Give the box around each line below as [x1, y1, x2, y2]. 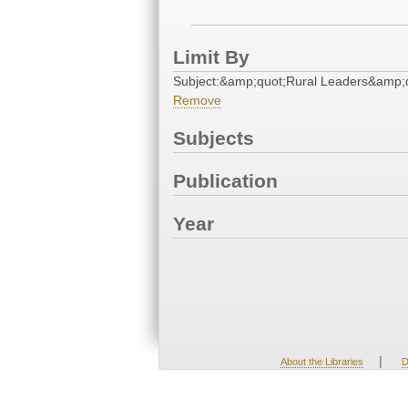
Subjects [173, 127, 254, 149]
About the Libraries [280, 356, 363, 367]
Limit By [173, 46, 250, 68]
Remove [173, 93, 221, 108]
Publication [173, 170, 278, 192]
